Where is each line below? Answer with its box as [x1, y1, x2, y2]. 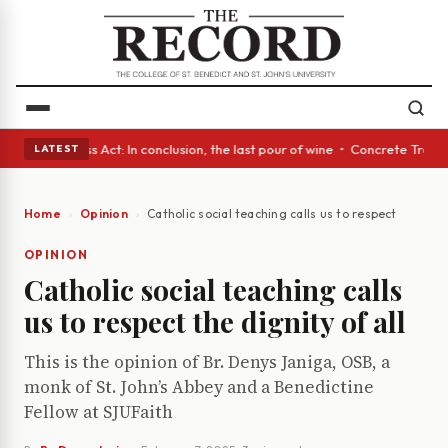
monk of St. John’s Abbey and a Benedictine [24, 375, 374, 400]
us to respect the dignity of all [24, 303, 406, 341]
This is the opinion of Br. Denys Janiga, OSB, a [24, 350, 390, 375]
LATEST [34, 141, 79, 155]
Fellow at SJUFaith [24, 400, 173, 425]
